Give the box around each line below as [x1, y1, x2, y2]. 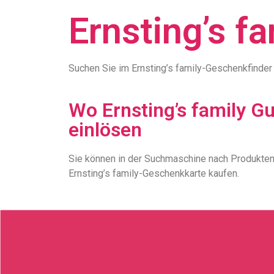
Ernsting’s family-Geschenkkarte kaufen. [68, 168, 239, 179]
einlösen [68, 118, 142, 141]
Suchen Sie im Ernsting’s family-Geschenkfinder [68, 62, 272, 74]
